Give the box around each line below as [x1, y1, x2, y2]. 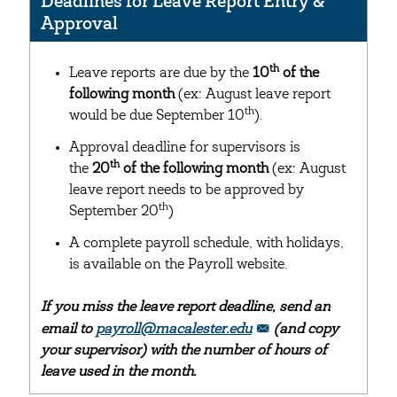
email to [41, 323, 96, 337]
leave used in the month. [41, 365, 196, 379]
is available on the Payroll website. [69, 258, 287, 272]
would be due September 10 [69, 109, 245, 123]
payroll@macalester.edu [96, 323, 252, 337]
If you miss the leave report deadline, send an [41, 300, 331, 315]
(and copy [269, 323, 339, 337]
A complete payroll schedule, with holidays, [69, 237, 344, 251]
